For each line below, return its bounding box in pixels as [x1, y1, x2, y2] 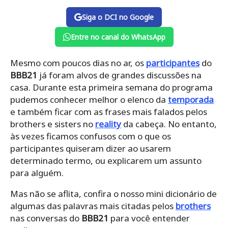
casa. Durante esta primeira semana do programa [10, 81, 213, 94]
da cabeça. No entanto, [121, 118, 217, 130]
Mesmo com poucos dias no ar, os [10, 57, 146, 69]
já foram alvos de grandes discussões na [37, 69, 202, 81]
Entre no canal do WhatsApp [70, 32, 165, 42]
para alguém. [10, 167, 64, 179]
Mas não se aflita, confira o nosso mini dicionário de [10, 188, 217, 200]
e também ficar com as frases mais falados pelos [10, 106, 207, 118]
